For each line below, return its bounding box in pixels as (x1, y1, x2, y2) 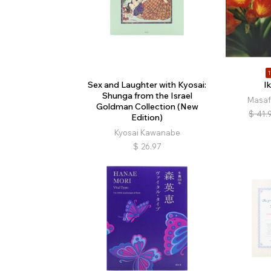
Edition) (131, 111, 163, 123)
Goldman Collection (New (96, 100, 198, 112)
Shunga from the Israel (102, 90, 192, 101)
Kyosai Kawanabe (114, 127, 180, 137)
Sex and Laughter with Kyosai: (88, 79, 207, 90)
